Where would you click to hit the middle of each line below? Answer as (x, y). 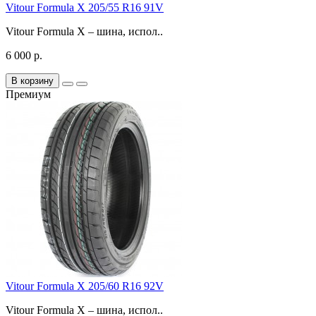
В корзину (32, 80)
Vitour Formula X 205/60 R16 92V (85, 286)
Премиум (28, 94)
